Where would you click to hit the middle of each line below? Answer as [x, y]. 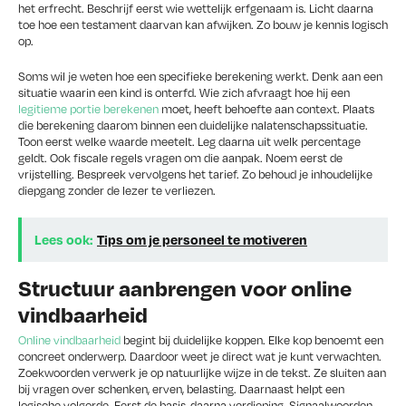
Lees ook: [63, 239]
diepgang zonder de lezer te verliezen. [117, 190]
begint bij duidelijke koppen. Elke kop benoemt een [252, 339]
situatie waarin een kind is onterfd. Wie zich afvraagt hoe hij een [184, 92]
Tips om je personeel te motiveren [202, 239]
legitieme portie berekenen [88, 108]
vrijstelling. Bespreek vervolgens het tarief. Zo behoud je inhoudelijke [195, 174]
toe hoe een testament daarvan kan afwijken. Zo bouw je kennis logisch [203, 24]
